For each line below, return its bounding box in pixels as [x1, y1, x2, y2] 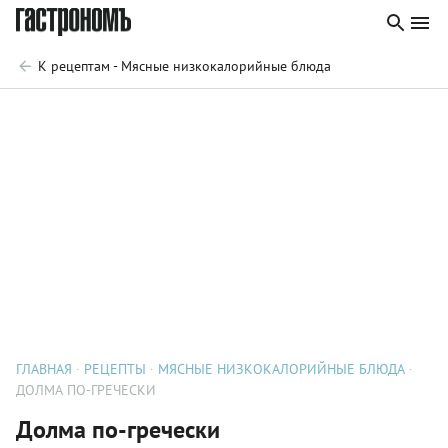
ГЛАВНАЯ [16, 360, 72, 378]
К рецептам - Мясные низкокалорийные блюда [38, 57, 331, 75]
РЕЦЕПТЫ [84, 360, 146, 378]
